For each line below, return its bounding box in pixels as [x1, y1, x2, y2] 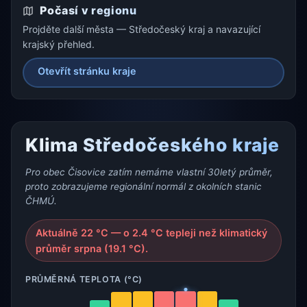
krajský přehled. [23, 38, 95, 50]
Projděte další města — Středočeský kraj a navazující [23, 23, 260, 35]
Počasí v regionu [37, 3, 137, 18]
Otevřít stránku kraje [38, 64, 136, 77]
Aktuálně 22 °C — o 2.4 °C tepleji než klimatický [36, 226, 268, 238]
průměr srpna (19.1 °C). [36, 242, 149, 254]
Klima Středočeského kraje [25, 133, 280, 156]
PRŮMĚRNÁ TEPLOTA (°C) [25, 273, 143, 284]
